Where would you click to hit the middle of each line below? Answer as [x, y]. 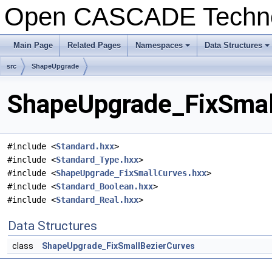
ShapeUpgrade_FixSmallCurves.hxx [131, 173]
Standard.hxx [85, 147]
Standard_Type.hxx [97, 160]
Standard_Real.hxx [97, 200]
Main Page [33, 45]
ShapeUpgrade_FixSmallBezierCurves [118, 246]
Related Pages [94, 45]
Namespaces [159, 45]
